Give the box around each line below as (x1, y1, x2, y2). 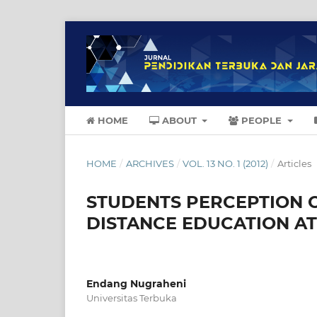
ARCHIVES (125, 157, 174, 169)
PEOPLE (238, 114, 285, 126)
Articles (277, 157, 311, 169)
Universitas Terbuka (86, 292, 177, 304)
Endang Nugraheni (86, 277, 186, 290)
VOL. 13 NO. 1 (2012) (183, 157, 269, 169)
